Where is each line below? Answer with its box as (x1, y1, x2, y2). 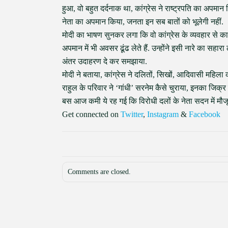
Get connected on (62, 110, 121, 119)
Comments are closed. (68, 168, 131, 176)
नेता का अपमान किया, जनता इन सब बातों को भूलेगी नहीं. (62, 17, 223, 26)
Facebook (189, 110, 220, 119)
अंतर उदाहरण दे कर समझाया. (62, 57, 147, 66)
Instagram (147, 110, 179, 119)
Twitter (121, 110, 143, 119)
